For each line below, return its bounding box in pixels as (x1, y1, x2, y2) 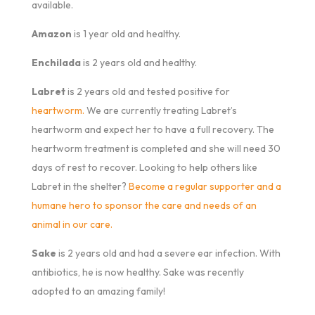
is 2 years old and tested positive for (65, 84, 230, 98)
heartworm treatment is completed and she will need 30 (31, 141, 281, 155)
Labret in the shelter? (31, 179, 129, 193)
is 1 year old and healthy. (71, 27, 181, 40)
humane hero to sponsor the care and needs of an (31, 198, 257, 212)
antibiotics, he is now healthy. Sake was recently (31, 265, 244, 278)
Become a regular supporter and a (128, 179, 281, 193)
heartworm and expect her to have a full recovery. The (31, 122, 274, 136)
